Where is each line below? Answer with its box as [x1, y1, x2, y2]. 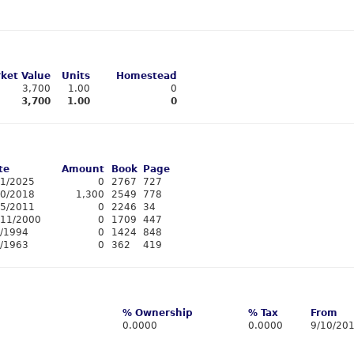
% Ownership [122, 307, 193, 318]
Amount [62, 164, 104, 175]
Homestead [116, 70, 177, 81]
